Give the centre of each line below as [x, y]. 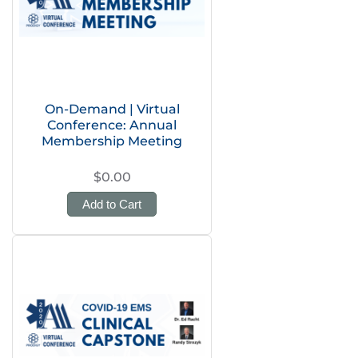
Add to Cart [112, 204]
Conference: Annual [112, 125]
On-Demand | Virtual [112, 109]
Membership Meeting [112, 141]
